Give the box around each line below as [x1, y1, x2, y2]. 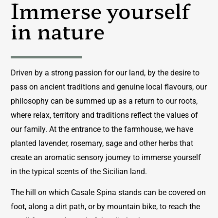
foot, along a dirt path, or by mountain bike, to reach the [11, 202, 200, 212]
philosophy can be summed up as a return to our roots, [11, 96, 198, 106]
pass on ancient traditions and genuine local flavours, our [11, 82, 207, 91]
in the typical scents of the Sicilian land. [11, 166, 147, 176]
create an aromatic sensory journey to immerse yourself [11, 152, 201, 162]
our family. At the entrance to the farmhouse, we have [11, 124, 194, 134]
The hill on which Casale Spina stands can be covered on [11, 188, 206, 198]
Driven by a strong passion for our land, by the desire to [11, 68, 200, 77]
